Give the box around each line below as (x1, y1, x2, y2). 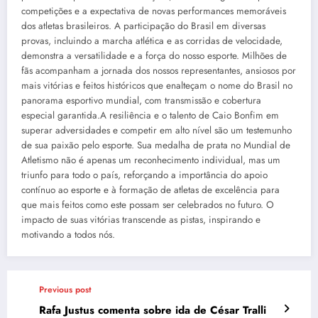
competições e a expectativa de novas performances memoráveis (21, 4, 286, 18)
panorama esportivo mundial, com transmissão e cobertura (21, 93, 261, 107)
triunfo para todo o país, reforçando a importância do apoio (21, 168, 268, 182)
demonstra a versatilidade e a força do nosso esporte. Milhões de (21, 48, 287, 62)
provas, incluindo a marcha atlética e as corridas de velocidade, (21, 33, 283, 48)
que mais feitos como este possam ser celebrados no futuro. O (21, 197, 274, 212)
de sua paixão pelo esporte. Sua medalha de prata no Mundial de (21, 138, 290, 152)
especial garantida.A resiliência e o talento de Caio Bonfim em (21, 108, 279, 122)
